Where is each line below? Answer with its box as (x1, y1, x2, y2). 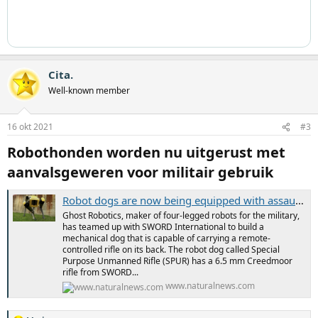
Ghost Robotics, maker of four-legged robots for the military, (62, 209, 300, 221)
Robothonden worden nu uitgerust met (7, 143, 285, 163)
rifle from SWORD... (62, 265, 138, 278)
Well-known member (48, 84, 130, 97)
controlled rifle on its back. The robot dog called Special (62, 243, 280, 256)
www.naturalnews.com (165, 279, 255, 292)
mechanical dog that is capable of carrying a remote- (62, 231, 270, 244)
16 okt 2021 (7, 121, 53, 133)
